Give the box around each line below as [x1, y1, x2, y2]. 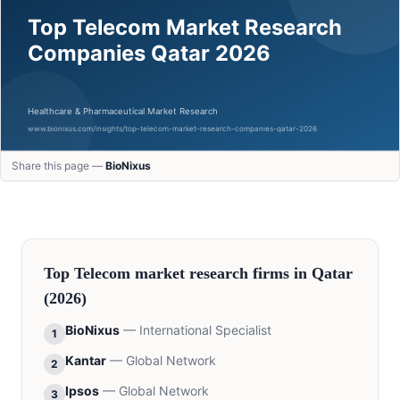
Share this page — [12, 159, 105, 173]
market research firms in [130, 264, 312, 283]
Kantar [65, 353, 106, 369]
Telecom [74, 264, 130, 283]
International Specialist [139, 322, 271, 338]
